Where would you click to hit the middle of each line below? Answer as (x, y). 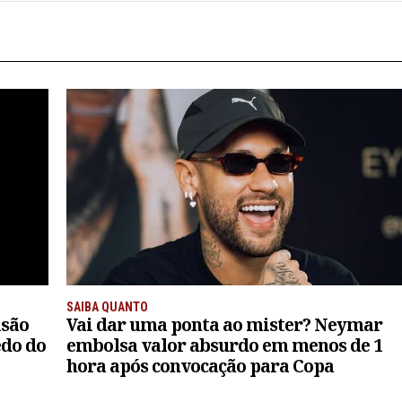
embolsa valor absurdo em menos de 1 (224, 345)
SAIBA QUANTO (107, 306)
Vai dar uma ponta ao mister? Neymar (224, 324)
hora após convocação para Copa (200, 365)
